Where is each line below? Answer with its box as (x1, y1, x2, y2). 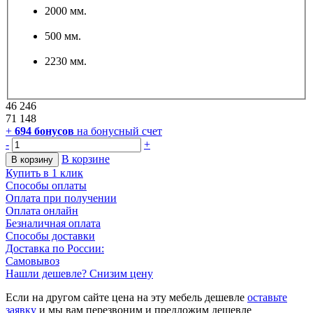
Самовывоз (6, 255, 59, 268)
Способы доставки (6, 230, 95, 242)
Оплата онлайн (6, 205, 78, 217)
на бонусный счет (77, 125, 162, 138)
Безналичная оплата (6, 217, 101, 230)
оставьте (247, 291, 287, 304)
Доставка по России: (6, 242, 104, 255)
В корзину (11, 154, 53, 166)
